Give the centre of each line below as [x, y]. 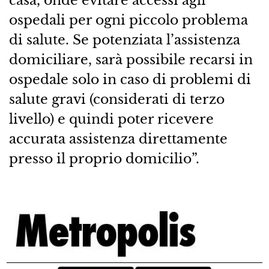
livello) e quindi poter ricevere [111, 119]
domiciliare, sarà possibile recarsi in [131, 60]
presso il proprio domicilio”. [104, 159]
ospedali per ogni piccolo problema [128, 20]
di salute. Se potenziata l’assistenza [124, 40]
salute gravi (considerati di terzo [116, 99]
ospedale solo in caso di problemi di [130, 80]
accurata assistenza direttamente [118, 139]
